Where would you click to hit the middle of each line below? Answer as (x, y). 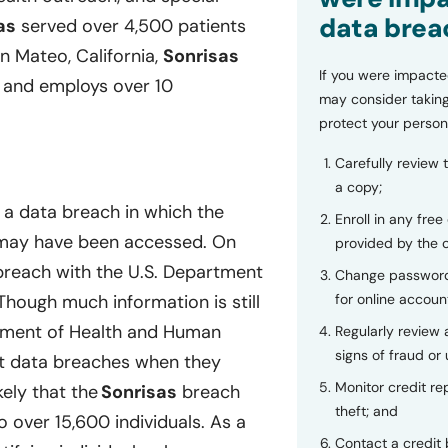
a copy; (358, 187)
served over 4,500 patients (131, 26)
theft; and (366, 411)
